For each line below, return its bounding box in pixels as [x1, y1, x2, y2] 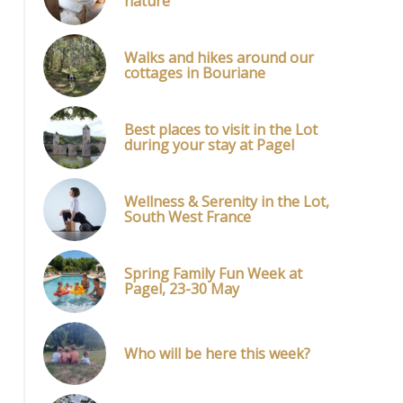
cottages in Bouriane [124, 63, 265, 83]
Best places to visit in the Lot [124, 120, 318, 139]
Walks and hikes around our [124, 48, 314, 67]
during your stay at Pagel [124, 135, 294, 155]
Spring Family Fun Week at [124, 264, 302, 283]
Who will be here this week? [124, 343, 310, 363]
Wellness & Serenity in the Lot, [124, 192, 329, 211]
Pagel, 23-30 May [124, 279, 239, 299]
